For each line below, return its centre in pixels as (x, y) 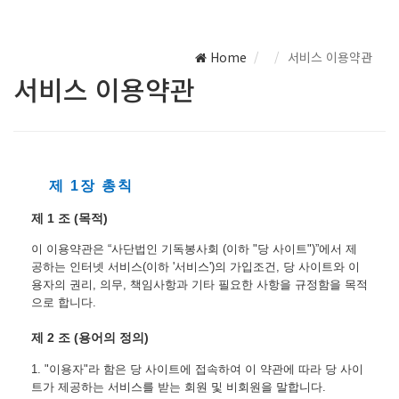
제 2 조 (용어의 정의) (90, 338)
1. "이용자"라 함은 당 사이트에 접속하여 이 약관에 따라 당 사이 (197, 369)
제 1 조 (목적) (69, 218)
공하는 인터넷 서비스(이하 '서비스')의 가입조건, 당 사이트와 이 (195, 267)
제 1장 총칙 (91, 186)
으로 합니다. (64, 303)
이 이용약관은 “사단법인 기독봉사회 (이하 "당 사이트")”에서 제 (194, 249)
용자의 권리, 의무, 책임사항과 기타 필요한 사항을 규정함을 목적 (199, 285)
